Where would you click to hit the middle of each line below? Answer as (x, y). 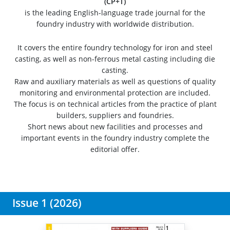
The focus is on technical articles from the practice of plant (115, 104)
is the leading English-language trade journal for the (115, 13)
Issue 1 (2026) (47, 203)
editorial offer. (115, 149)
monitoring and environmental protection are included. (115, 93)
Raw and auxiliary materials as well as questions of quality (115, 82)
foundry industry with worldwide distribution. (115, 24)
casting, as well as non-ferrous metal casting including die (115, 59)
